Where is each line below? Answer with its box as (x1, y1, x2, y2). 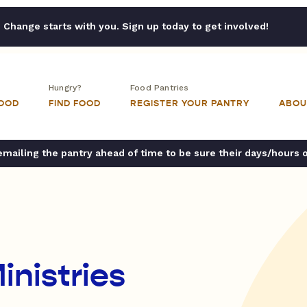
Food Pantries (130, 83, 189, 93)
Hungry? (49, 83, 82, 93)
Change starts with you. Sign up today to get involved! (3, 21, 269, 32)
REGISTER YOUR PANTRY (130, 98, 249, 109)
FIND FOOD (49, 98, 101, 109)
